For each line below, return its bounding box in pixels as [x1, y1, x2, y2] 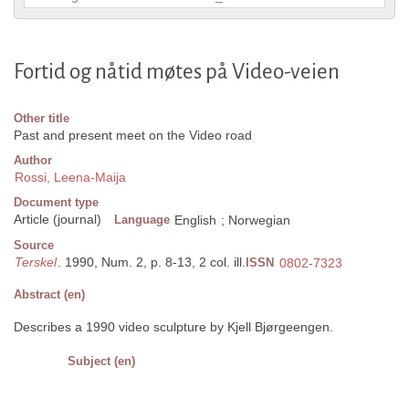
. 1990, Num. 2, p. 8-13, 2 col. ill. [58, 255, 246, 270]
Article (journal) [14, 212, 101, 227]
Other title [14, 111, 69, 126]
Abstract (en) [14, 288, 85, 302]
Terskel [15, 255, 57, 270]
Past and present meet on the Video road [14, 128, 252, 143]
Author [14, 153, 52, 168]
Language [114, 213, 170, 227]
